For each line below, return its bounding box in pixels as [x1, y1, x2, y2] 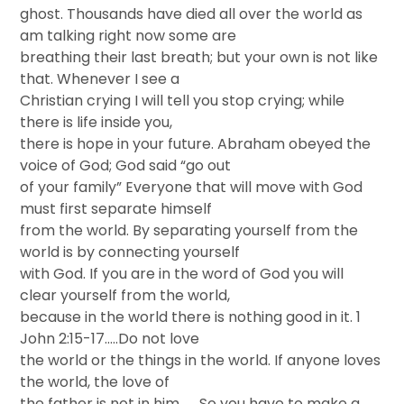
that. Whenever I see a [20, 69, 180, 89]
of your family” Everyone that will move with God [20, 177, 363, 197]
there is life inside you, [20, 112, 173, 133]
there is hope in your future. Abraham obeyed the [20, 133, 372, 154]
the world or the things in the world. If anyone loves [20, 350, 381, 371]
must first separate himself [20, 198, 213, 219]
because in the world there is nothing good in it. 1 [20, 307, 362, 327]
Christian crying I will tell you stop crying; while [20, 90, 345, 111]
